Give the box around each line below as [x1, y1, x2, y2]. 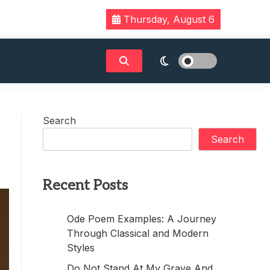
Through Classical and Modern [67, 227, 209, 239]
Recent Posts [43, 177, 128, 194]
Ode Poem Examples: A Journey [67, 212, 216, 225]
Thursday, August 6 [121, 13, 215, 25]
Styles [67, 241, 95, 254]
